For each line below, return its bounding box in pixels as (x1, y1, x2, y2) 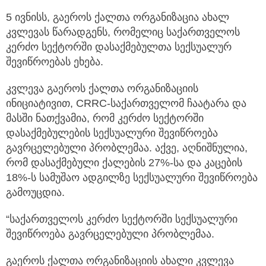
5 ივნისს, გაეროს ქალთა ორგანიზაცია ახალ (6, 11, 229, 23)
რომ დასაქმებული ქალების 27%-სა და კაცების (6, 156, 242, 169)
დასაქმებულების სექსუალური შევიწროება (6, 126, 218, 139)
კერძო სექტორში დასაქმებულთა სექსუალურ (6, 40, 232, 53)
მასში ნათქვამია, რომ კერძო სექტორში (6, 112, 204, 124)
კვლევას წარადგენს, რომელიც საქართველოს (6, 26, 240, 38)
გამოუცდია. (6, 186, 65, 198)
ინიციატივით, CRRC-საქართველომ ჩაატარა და (6, 97, 246, 109)
